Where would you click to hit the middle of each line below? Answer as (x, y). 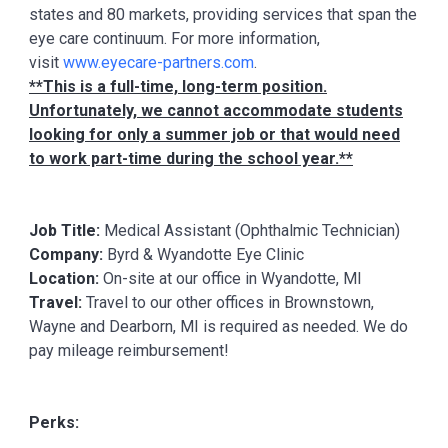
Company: (68, 254)
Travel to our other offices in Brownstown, (230, 302)
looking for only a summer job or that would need (214, 134)
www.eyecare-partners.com (158, 62)
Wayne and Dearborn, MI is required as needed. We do (218, 326)
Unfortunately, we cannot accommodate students (216, 110)
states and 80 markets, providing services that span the (223, 14)
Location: (66, 278)
